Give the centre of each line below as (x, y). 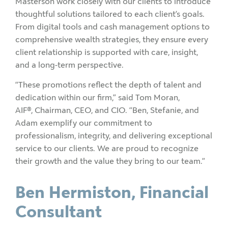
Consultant (59, 212)
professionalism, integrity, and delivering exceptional (114, 136)
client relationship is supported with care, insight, (107, 52)
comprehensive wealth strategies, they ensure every (112, 39)
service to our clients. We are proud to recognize (107, 149)
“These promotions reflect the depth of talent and (108, 85)
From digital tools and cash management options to (112, 26)
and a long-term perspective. (72, 65)
